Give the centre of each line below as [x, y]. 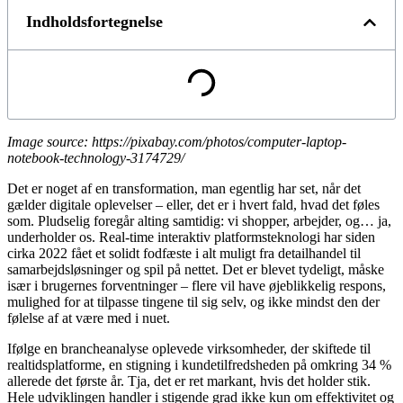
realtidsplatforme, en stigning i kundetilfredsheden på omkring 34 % [199, 365]
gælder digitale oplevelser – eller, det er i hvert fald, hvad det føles [193, 205]
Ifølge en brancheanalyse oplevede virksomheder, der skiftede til [189, 349]
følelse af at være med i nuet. [89, 318]
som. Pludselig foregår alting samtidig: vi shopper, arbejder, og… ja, [199, 221]
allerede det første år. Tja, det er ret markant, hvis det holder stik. [189, 381]
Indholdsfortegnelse [94, 22]
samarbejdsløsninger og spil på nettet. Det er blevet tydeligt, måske [196, 270]
